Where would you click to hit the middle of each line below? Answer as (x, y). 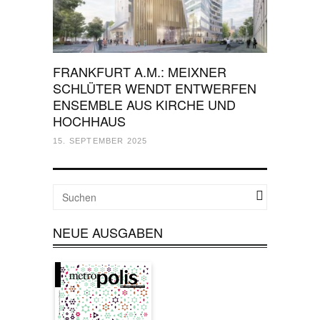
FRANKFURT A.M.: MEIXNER (140, 71)
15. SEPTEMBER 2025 (100, 141)
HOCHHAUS (89, 121)
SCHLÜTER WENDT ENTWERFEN (155, 88)
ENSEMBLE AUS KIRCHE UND (144, 104)
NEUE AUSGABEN (108, 232)
